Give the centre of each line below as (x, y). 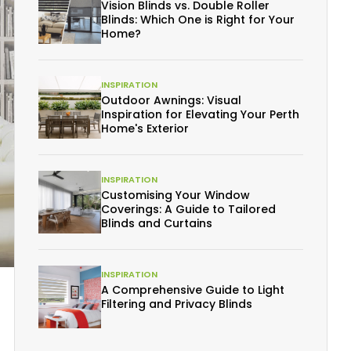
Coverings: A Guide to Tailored (188, 209)
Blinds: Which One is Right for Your (198, 20)
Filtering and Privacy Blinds (177, 304)
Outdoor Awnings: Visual (171, 100)
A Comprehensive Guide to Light (193, 290)
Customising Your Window (175, 195)
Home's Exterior (145, 128)
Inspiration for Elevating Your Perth (200, 114)
